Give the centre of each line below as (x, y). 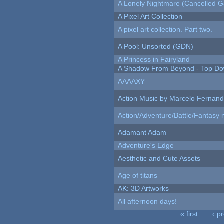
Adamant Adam (142, 133)
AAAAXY (132, 82)
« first (189, 214)
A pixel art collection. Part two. (165, 30)
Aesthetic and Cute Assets (159, 159)
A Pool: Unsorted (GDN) (156, 47)
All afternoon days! (148, 202)
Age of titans (138, 176)
